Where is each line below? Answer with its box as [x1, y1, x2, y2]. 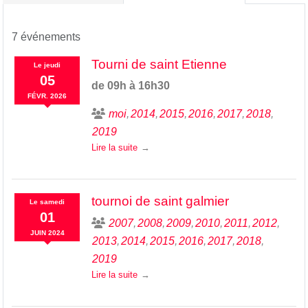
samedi [40, 197, 65, 206]
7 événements [12, 30, 80, 43]
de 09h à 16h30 [91, 79, 170, 91]
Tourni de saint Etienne [91, 56, 227, 71]
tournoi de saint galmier [91, 193, 229, 208]
